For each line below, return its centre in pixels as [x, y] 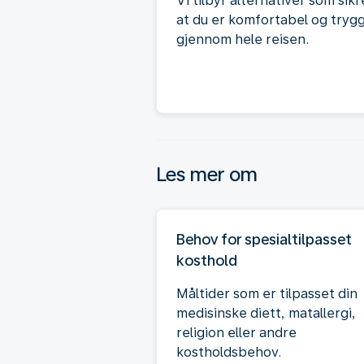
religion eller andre [236, 332]
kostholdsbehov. [229, 352]
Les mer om [207, 174]
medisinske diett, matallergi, [266, 313]
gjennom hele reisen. [243, 39]
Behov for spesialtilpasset [264, 239]
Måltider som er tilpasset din [267, 293]
